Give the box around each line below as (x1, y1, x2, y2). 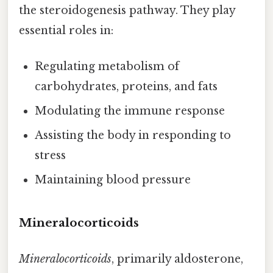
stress (35, 148, 66, 162)
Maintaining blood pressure (35, 172, 191, 186)
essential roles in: (19, 23, 113, 37)
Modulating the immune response (35, 104, 225, 118)
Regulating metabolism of (35, 59, 180, 73)
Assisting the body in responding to (35, 128, 232, 142)
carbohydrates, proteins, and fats (35, 79, 218, 93)
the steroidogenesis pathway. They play (19, 3, 235, 17)
